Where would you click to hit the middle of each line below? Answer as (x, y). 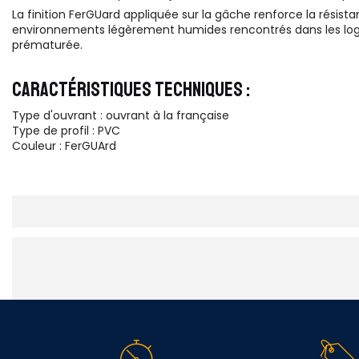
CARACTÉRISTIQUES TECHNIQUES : (131, 90)
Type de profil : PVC (66, 130)
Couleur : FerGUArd (64, 145)
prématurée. (47, 45)
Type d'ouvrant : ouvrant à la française (121, 115)
